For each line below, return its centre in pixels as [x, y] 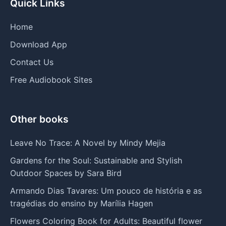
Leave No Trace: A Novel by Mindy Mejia [88, 143]
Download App [39, 44]
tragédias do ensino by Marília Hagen [81, 203]
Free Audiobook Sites [51, 79]
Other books [39, 119]
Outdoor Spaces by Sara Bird [66, 173]
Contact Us [32, 62]
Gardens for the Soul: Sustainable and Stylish [96, 160]
